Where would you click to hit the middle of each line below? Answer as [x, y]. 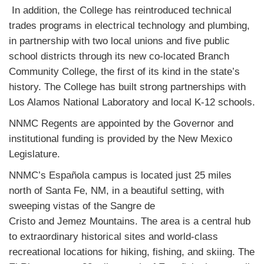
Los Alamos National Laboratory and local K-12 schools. [132, 102]
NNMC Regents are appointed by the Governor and [121, 123]
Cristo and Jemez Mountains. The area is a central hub [130, 221]
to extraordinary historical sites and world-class [113, 237]
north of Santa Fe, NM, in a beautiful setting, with [116, 191]
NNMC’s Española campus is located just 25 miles [120, 175]
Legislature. [34, 154]
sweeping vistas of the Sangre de [82, 206]
